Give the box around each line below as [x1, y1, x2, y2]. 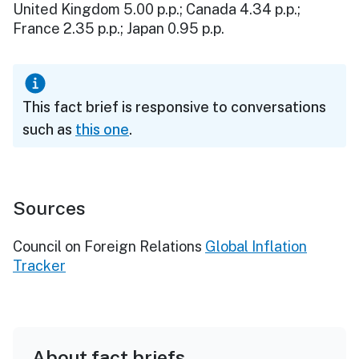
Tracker [13, 256, 66, 274]
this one [75, 120, 129, 138]
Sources [13, 196, 86, 219]
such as [22, 120, 75, 138]
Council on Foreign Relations [13, 237, 202, 255]
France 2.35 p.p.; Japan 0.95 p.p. [13, 19, 231, 37]
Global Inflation [205, 237, 307, 255]
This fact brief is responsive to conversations [22, 98, 326, 115]
